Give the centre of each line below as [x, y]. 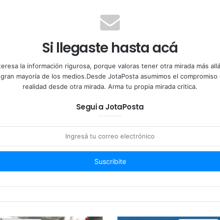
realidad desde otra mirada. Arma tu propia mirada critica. [110, 87]
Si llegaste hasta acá [110, 48]
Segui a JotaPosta [110, 107]
